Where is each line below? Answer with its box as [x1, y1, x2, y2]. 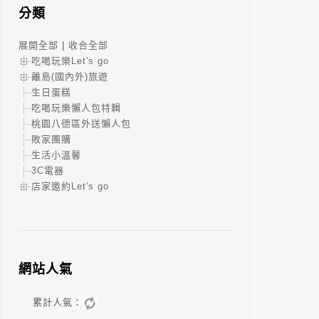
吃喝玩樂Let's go [31, 56, 109, 67]
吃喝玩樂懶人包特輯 [31, 103, 121, 114]
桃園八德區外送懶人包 [31, 118, 131, 130]
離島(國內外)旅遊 [31, 71, 108, 83]
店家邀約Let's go [31, 181, 109, 192]
